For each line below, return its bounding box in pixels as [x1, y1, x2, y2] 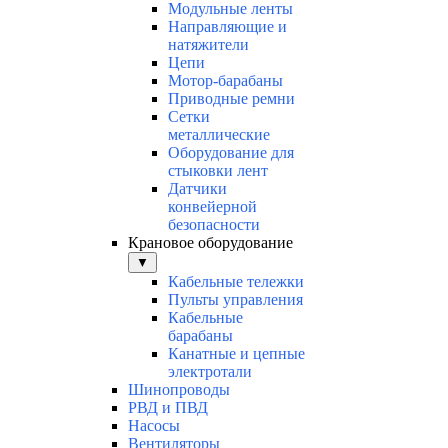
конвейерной [168, 198, 257, 216]
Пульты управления [168, 291, 303, 309]
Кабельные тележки [168, 273, 304, 291]
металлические [168, 126, 270, 144]
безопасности [168, 216, 260, 234]
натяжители [168, 36, 249, 54]
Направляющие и [168, 18, 287, 36]
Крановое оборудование [128, 234, 293, 252]
